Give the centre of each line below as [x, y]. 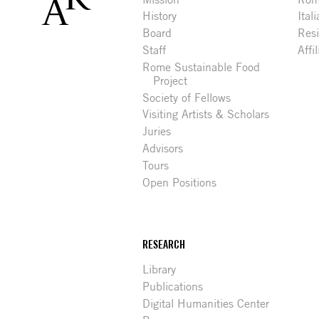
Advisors [163, 148]
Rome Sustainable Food [202, 67]
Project [171, 80]
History [160, 16]
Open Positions [180, 182]
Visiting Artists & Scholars [206, 115]
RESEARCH [164, 245]
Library [159, 270]
